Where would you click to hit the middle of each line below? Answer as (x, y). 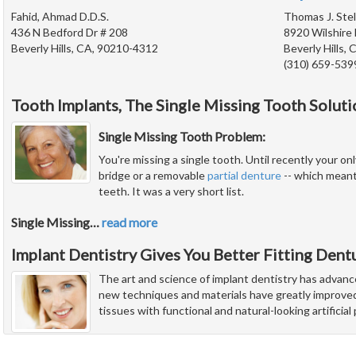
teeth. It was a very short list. (171, 192)
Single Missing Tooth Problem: (182, 137)
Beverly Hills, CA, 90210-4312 (85, 48)
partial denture (244, 176)
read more (130, 222)
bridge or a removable (153, 176)
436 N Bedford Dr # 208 (70, 33)
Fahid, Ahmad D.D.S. (60, 17)
